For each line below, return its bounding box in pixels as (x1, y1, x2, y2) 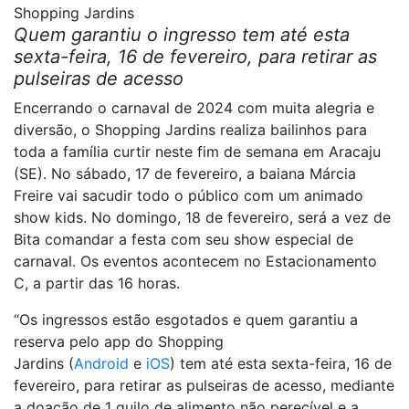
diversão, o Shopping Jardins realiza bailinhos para (14, 121, 367, 139)
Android (74, 354, 129, 372)
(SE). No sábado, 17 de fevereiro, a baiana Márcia (14, 164, 356, 183)
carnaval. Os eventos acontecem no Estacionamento (14, 252, 377, 270)
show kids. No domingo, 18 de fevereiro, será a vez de (14, 208, 391, 226)
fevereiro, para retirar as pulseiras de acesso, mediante (14, 376, 394, 394)
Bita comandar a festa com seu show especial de (14, 230, 353, 248)
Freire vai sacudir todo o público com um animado (14, 186, 363, 204)
